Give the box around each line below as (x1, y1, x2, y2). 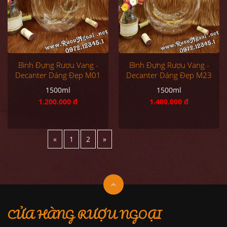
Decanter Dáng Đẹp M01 (15, 69, 101, 80)
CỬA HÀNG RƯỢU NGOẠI (8, 204, 162, 224)
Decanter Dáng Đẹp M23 (126, 69, 212, 80)
